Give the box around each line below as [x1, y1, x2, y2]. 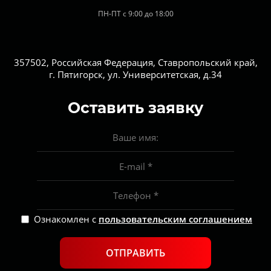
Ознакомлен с [34, 213, 99, 225]
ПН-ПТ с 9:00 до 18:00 [97, 8, 174, 19]
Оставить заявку [68, 99, 203, 117]
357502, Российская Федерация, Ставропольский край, [13, 56, 258, 68]
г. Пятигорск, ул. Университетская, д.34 [49, 68, 222, 80]
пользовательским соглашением [99, 213, 252, 225]
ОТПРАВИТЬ [106, 246, 165, 260]
